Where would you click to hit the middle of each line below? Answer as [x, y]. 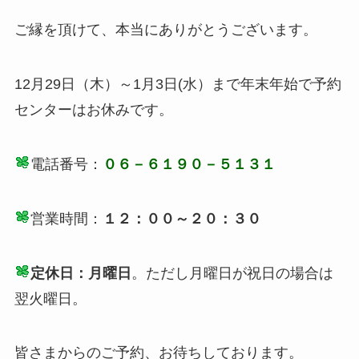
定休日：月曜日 [81, 273]
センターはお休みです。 [93, 110]
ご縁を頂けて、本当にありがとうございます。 [165, 30]
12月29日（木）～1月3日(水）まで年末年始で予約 [177, 85]
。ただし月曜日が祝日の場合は [232, 273]
